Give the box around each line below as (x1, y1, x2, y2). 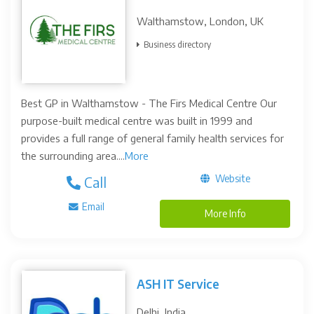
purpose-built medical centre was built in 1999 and (21, 114, 252, 127)
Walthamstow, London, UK (137, 15, 264, 27)
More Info (204, 207, 246, 219)
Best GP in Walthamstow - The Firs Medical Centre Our (21, 97, 277, 109)
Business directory (144, 39, 211, 50)
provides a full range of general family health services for (21, 132, 284, 144)
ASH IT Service (137, 276, 219, 292)
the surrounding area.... (21, 149, 125, 162)
